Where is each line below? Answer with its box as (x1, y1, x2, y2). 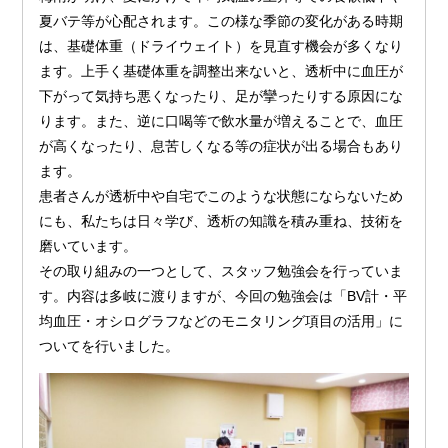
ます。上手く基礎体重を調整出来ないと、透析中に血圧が (39, 62, 404, 79)
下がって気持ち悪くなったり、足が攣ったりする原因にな (39, 87, 404, 104)
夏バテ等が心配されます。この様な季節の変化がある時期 (39, 12, 404, 29)
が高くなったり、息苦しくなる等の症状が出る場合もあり (39, 137, 404, 154)
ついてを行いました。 (39, 337, 180, 354)
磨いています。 (39, 237, 138, 254)
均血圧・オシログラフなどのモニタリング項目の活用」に (39, 312, 404, 329)
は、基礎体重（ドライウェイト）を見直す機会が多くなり (39, 37, 404, 54)
